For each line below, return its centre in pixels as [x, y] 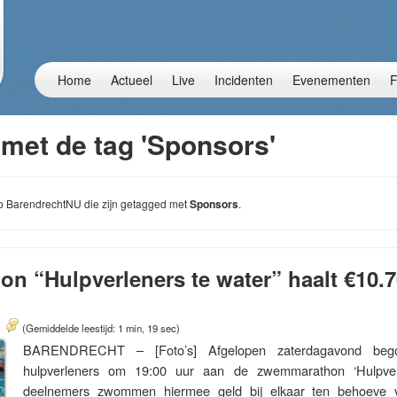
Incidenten [244, 80]
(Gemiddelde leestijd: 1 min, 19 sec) [101, 328]
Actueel [132, 80]
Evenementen [331, 80]
